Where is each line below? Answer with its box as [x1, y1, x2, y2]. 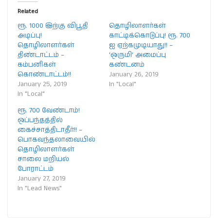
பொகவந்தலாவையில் [18, 134, 95, 145]
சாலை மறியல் [18, 154, 69, 164]
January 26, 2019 [109, 69, 159, 79]
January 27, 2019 [18, 173, 66, 183]
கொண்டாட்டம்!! [18, 69, 71, 79]
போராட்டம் [18, 163, 54, 174]
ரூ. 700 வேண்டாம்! [18, 105, 80, 115]
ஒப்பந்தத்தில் [18, 115, 63, 125]
